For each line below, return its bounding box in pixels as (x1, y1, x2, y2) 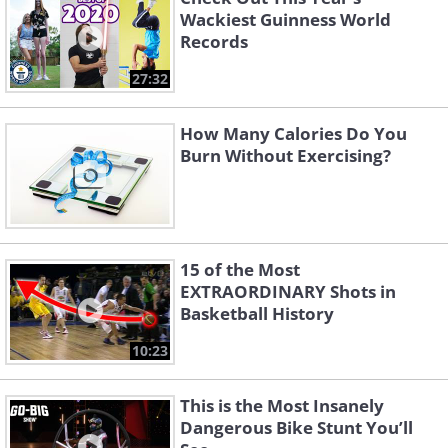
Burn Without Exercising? (180, 144, 391, 168)
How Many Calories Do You (180, 122, 407, 146)
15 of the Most (180, 258, 300, 282)
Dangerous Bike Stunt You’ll (180, 416, 413, 440)
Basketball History (180, 302, 334, 326)
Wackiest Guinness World (180, 8, 391, 32)
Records (180, 30, 248, 54)
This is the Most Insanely (180, 394, 384, 418)
